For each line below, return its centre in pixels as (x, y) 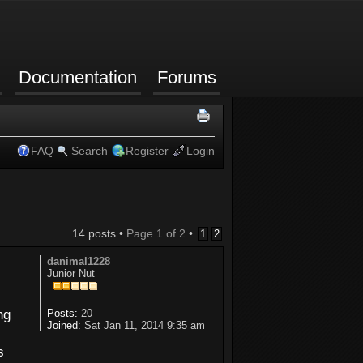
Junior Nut (70, 273)
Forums (187, 77)
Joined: (64, 325)
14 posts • (99, 233)
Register (147, 151)
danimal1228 (78, 261)
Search (90, 151)
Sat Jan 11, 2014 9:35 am (143, 325)
